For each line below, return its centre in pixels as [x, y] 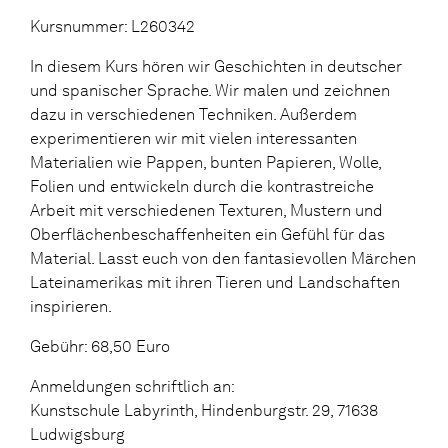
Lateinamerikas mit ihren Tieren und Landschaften [215, 282]
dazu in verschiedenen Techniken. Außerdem [193, 114]
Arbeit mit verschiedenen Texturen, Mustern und [206, 210]
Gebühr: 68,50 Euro [100, 346]
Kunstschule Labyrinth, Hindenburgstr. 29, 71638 [204, 410]
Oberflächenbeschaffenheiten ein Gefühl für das [207, 234]
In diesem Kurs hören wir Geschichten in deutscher [216, 66]
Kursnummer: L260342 [112, 26]
